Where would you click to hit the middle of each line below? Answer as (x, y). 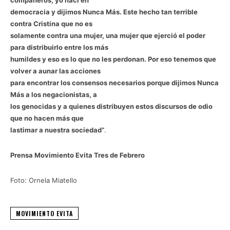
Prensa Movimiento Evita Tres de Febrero (78, 155)
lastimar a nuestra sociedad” (57, 130)
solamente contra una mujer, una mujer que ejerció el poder (108, 35)
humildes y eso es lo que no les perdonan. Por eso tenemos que (113, 59)
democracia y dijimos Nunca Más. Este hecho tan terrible (104, 12)
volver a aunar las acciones (55, 71)
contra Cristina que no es (51, 23)
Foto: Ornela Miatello (44, 180)
